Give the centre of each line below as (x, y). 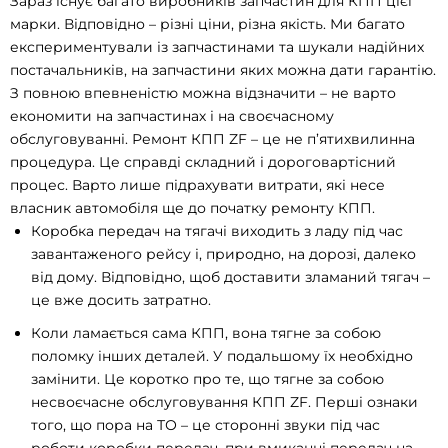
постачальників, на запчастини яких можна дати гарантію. (223, 70)
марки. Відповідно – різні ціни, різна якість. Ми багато (207, 24)
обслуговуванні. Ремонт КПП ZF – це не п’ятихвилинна (212, 139)
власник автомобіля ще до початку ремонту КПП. (192, 208)
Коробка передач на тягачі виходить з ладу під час (217, 231)
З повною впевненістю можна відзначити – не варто (203, 93)
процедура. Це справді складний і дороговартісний (203, 162)
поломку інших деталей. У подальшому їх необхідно (222, 356)
